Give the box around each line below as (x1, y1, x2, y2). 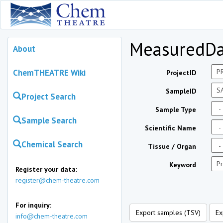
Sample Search (21, 115, 77, 126)
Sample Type (155, 105, 197, 114)
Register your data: (15, 165, 77, 174)
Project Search (21, 91, 76, 102)
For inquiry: (15, 201, 51, 210)
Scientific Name (145, 123, 197, 132)
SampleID (166, 87, 197, 96)
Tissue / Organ (148, 142, 197, 151)
